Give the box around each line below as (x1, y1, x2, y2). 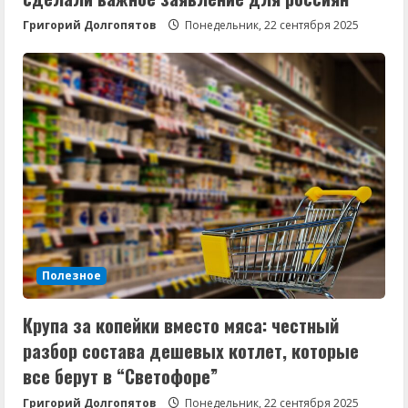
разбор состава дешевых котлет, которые (23, 336, 359, 364)
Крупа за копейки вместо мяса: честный (23, 311, 339, 339)
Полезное (42, 267, 101, 283)
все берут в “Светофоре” (23, 362, 218, 390)
